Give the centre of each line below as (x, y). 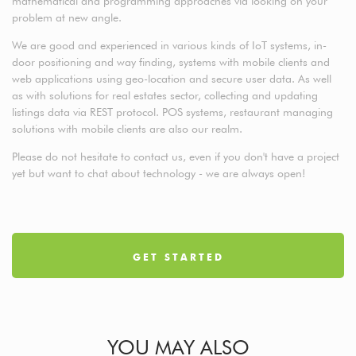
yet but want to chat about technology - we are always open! (159, 174)
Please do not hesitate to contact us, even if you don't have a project (176, 157)
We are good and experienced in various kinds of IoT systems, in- (169, 46)
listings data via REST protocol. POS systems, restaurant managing (172, 112)
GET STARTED (178, 257)
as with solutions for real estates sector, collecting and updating (165, 96)
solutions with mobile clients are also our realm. (130, 129)
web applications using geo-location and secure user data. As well (172, 79)
